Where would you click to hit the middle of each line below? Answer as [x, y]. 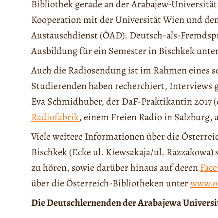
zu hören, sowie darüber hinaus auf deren [116, 167]
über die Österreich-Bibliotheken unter [111, 183]
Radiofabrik [55, 117]
